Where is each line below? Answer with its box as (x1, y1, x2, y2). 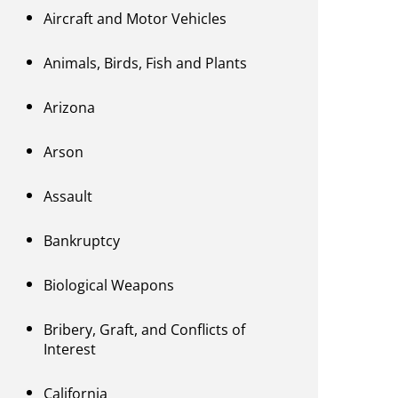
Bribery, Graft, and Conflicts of (44, 320, 246, 340)
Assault (44, 187, 93, 207)
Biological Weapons (44, 275, 175, 296)
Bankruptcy (44, 231, 121, 251)
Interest (44, 339, 97, 360)
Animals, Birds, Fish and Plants (44, 53, 248, 74)
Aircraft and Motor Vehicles (44, 9, 227, 29)
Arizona (44, 98, 96, 118)
